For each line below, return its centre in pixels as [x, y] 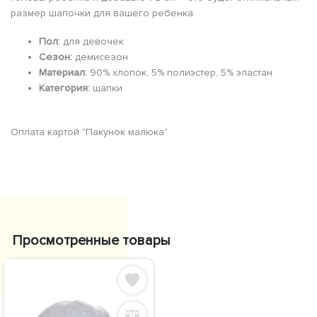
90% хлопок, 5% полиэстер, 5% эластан [180, 72]
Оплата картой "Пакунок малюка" [89, 132]
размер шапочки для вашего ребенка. [103, 13]
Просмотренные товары [91, 240]
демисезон [100, 57]
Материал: [63, 72]
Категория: [64, 88]
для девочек [92, 41]
